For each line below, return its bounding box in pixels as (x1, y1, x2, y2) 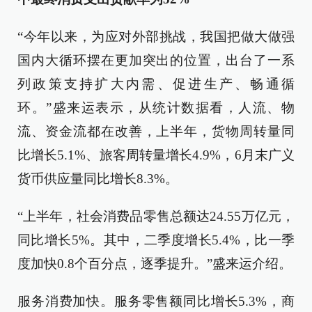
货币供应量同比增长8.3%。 (17, 171, 178, 186)
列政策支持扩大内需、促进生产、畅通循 (17, 77, 295, 91)
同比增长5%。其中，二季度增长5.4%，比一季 (17, 233, 295, 247)
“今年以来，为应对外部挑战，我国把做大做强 (17, 29, 295, 44)
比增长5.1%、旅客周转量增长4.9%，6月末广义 (17, 148, 295, 162)
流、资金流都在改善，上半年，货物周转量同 (17, 124, 295, 139)
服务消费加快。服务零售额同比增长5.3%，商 (17, 294, 295, 309)
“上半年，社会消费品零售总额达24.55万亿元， (17, 209, 295, 224)
